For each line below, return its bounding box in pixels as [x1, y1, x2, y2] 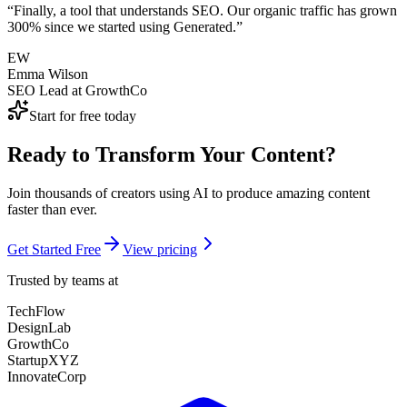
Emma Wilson [7, 66, 88, 83]
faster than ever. [7, 202, 97, 218]
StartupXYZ [7, 352, 79, 369]
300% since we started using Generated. [7, 19, 236, 35]
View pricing [123, 242, 197, 258]
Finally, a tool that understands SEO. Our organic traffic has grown [14, 3, 397, 19]
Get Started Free [7, 242, 101, 258]
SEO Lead [7, 83, 68, 99]
